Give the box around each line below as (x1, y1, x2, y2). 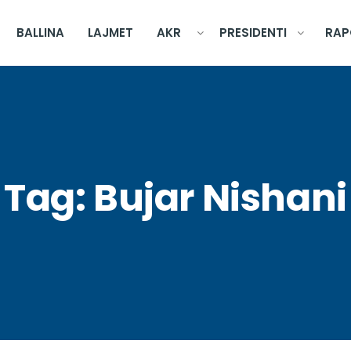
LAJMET (88, 24, 133, 41)
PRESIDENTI (219, 24, 287, 41)
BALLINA (16, 24, 64, 41)
